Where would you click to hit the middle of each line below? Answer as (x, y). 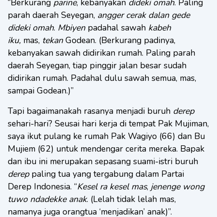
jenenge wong (178, 186)
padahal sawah (117, 28)
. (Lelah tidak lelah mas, (131, 199)
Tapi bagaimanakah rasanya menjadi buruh (90, 111)
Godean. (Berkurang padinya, (119, 40)
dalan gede (169, 15)
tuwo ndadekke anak (47, 199)
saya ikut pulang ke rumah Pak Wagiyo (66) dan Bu (106, 136)
